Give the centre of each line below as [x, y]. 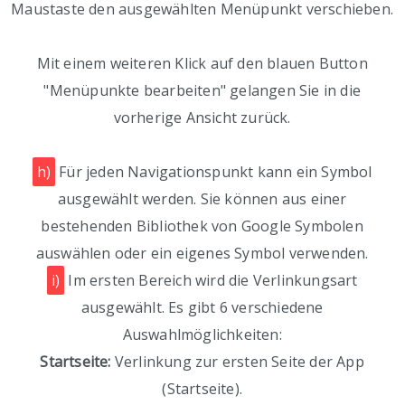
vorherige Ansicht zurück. [202, 118]
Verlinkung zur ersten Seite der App [237, 362]
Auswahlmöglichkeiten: [202, 335]
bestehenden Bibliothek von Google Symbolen [202, 226]
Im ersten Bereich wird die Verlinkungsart [211, 281]
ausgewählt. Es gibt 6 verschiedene [202, 308]
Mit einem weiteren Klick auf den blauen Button [202, 64]
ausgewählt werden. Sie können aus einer [202, 199]
